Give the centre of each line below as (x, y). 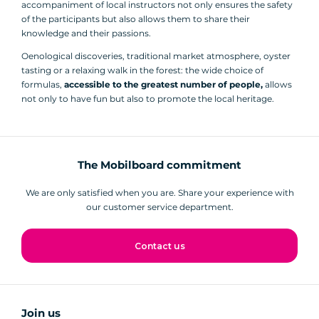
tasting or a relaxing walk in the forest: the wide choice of (142, 70)
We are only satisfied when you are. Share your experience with (159, 193)
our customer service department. (159, 207)
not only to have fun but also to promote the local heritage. (148, 99)
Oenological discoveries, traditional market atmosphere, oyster (156, 56)
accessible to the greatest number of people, (163, 85)
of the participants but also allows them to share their (136, 19)
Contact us (159, 246)
